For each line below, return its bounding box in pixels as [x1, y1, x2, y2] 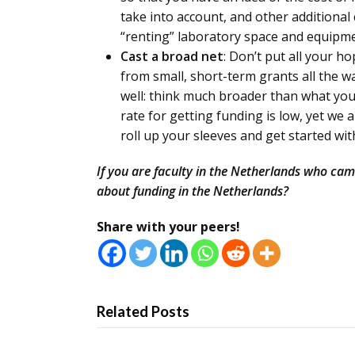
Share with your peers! [97, 218, 240, 235]
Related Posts [97, 303, 189, 320]
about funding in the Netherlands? [97, 182, 288, 200]
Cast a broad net [120, 48, 223, 65]
